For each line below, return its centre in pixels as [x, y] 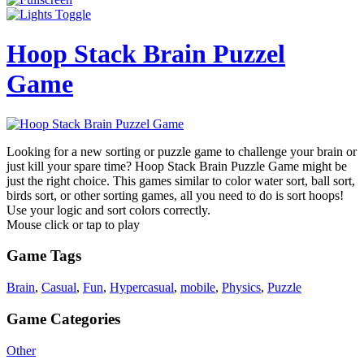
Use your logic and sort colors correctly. [108, 210]
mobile [198, 288]
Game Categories [63, 318]
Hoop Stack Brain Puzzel [146, 54]
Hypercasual [142, 288]
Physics [241, 288]
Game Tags [44, 256]
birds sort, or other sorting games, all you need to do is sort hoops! [175, 195]
